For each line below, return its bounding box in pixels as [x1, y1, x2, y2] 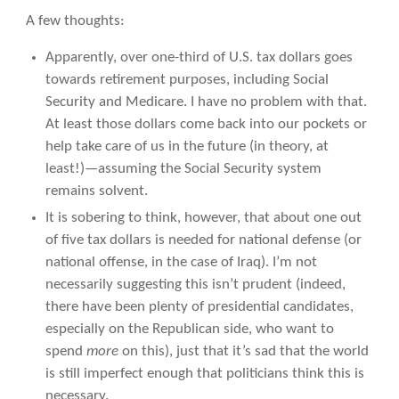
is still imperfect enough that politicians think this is [45, 366, 364, 382]
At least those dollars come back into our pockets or [45, 117, 367, 133]
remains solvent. [45, 183, 148, 199]
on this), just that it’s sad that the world [118, 344, 369, 360]
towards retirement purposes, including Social [45, 72, 329, 88]
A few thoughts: [25, 12, 125, 28]
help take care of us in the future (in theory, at [45, 139, 329, 155]
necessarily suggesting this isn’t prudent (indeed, [45, 277, 346, 293]
